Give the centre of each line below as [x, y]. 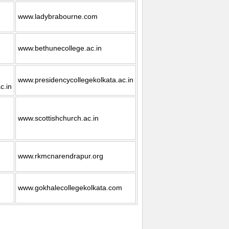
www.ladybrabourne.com [58, 16]
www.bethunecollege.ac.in [60, 48]
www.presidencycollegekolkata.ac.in [76, 79]
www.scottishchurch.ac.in [59, 118]
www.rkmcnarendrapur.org [61, 156]
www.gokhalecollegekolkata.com [70, 187]
